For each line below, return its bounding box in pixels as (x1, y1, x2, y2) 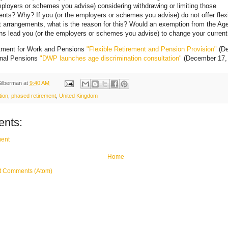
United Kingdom (59, 92, 98, 99)
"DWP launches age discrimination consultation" (40, 54, 182, 63)
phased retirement (11, 92, 56, 99)
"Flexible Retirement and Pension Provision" (87, 45, 217, 53)
